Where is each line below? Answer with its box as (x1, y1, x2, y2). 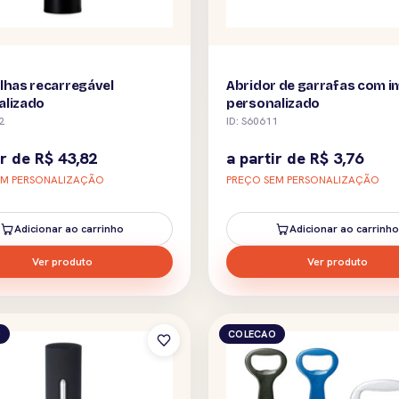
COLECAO (228, 327, 276, 340)
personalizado (226, 94, 321, 111)
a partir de (226, 147, 310, 168)
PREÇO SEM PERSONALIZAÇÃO (226, 172, 379, 187)
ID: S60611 (226, 113, 278, 128)
